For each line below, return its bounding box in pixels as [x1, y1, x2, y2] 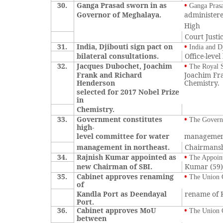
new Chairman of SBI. [77, 162, 153, 171]
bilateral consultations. [77, 51, 159, 61]
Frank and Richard [77, 70, 142, 80]
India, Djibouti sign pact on [77, 42, 173, 51]
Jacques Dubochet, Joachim [77, 61, 173, 71]
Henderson [77, 78, 115, 88]
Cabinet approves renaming [77, 172, 174, 181]
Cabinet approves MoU [77, 206, 156, 215]
